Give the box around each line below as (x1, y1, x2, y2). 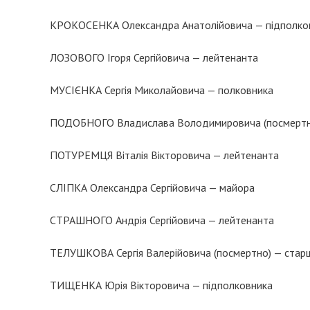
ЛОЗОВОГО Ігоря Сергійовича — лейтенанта (50, 51, 258, 64)
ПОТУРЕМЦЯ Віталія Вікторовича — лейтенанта (50, 148, 279, 162)
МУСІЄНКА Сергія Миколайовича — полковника (50, 83, 273, 97)
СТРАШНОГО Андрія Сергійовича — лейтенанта (50, 213, 274, 227)
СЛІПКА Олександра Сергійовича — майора (50, 181, 255, 194)
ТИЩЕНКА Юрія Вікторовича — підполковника (50, 278, 273, 292)
